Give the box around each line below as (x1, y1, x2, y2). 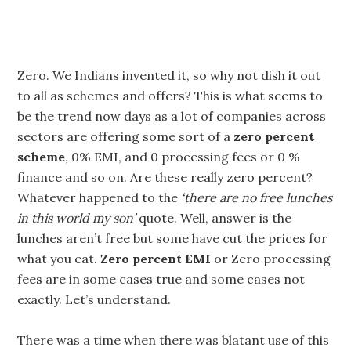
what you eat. (17, 251, 101, 266)
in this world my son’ (17, 210, 139, 226)
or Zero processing (211, 251, 331, 266)
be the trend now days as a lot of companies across (17, 108, 327, 124)
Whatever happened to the (17, 190, 182, 205)
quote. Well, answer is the (139, 210, 292, 226)
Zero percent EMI (100, 251, 212, 266)
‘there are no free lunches (181, 190, 333, 205)
